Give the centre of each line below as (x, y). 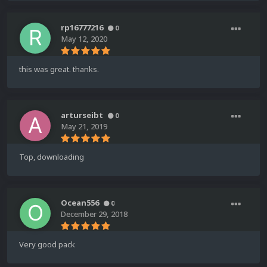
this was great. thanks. (59, 69)
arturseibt (82, 115)
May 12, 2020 (84, 39)
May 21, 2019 (84, 127)
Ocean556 (80, 203)
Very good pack (47, 245)
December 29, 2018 (94, 214)
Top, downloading (52, 157)
